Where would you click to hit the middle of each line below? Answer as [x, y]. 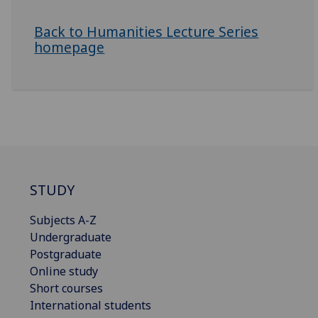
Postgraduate [66, 254]
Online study [64, 271]
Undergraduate [71, 237]
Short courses [66, 288]
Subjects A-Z [63, 220]
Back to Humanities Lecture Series [147, 32]
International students [91, 305]
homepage [70, 47]
